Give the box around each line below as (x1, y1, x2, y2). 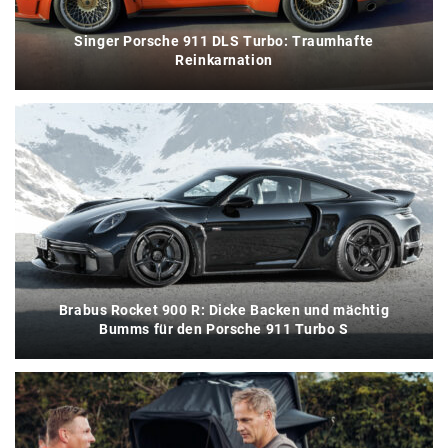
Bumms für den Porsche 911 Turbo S (99, 320, 349, 337)
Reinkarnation (175, 51, 273, 68)
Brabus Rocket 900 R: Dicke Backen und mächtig (58, 301, 390, 318)
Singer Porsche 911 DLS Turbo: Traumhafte (74, 32, 374, 49)
